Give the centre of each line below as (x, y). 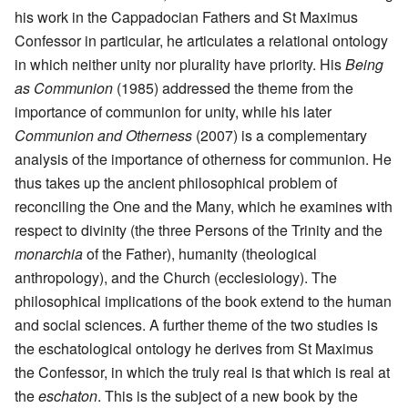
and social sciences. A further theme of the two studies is (196, 325)
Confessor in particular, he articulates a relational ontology (201, 41)
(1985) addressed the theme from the (233, 88)
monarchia (49, 254)
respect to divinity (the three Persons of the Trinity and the (199, 230)
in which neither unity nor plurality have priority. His (180, 65)
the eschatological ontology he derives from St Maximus (194, 349)
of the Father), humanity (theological (200, 254)
